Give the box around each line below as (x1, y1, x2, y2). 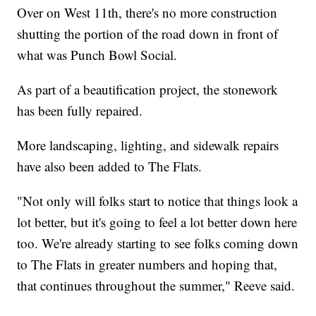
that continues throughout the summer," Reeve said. (17, 276, 296, 294)
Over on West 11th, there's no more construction (17, 3, 278, 21)
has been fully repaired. (17, 101, 143, 119)
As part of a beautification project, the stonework (17, 80, 279, 98)
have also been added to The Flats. (17, 157, 202, 175)
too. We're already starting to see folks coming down (17, 233, 299, 252)
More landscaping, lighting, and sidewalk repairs (17, 135, 279, 154)
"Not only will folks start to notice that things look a (17, 191, 298, 209)
